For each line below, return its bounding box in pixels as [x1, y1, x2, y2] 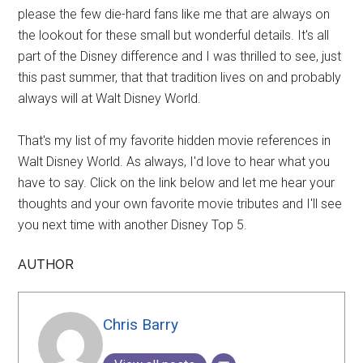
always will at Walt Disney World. [18, 90, 202, 106]
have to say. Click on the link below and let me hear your [18, 174, 335, 190]
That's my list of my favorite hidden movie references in [18, 132, 331, 148]
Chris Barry [103, 314, 179, 334]
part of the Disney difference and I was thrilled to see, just [18, 48, 342, 64]
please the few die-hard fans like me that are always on [18, 6, 331, 22]
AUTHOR [18, 256, 75, 272]
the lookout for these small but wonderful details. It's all [18, 27, 330, 43]
